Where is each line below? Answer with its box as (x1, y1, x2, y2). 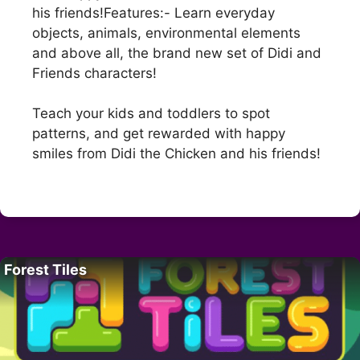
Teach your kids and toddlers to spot (32, 105, 270, 122)
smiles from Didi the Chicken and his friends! (32, 145, 321, 162)
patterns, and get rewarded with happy (32, 125, 285, 142)
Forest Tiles (4, 260, 87, 278)
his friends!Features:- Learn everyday (32, 4, 275, 21)
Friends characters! (32, 64, 157, 81)
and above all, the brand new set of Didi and (32, 44, 321, 61)
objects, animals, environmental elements (32, 24, 301, 41)
